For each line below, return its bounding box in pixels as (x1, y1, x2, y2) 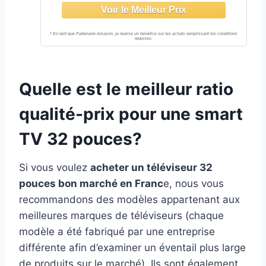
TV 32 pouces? (19, 128, 142, 149)
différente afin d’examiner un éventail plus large (19, 241, 246, 254)
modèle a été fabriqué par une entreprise (19, 225, 215, 237)
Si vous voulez (19, 161, 90, 173)
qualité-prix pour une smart (19, 103, 243, 124)
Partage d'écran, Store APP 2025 (64, 13, 229, 26)
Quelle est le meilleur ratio (19, 78, 233, 99)
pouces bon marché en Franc (19, 177, 163, 189)
